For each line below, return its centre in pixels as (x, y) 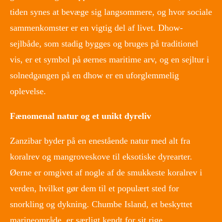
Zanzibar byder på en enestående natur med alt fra (100, 140)
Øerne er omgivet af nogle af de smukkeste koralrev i (106, 172)
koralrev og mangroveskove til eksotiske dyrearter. (101, 156)
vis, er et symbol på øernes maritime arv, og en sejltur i (110, 59)
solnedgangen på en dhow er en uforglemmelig (94, 75)
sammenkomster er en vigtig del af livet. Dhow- (96, 28)
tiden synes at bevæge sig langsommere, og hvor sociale (111, 12)
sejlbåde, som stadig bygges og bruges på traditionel (104, 43)
